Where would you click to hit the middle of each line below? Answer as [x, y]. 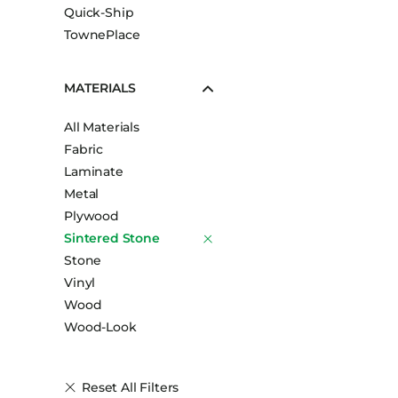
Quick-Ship [99, 12]
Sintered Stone [112, 238]
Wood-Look [100, 327]
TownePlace [102, 35]
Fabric [84, 149]
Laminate [94, 171]
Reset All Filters [131, 387]
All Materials [102, 127]
